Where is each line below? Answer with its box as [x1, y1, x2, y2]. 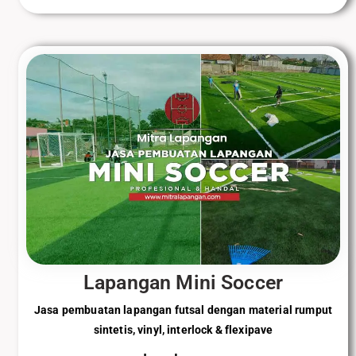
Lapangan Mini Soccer [83, 270, 283, 294]
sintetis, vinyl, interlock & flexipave [93, 323, 273, 336]
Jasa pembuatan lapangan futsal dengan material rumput [34, 303, 332, 316]
